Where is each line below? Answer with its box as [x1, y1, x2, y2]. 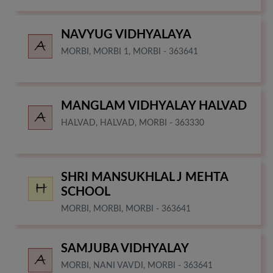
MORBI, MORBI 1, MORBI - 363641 [61, 47, 198, 56]
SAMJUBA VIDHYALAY [61, 242, 189, 255]
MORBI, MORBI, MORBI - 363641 [61, 204, 191, 213]
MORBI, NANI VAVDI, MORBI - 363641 [61, 261, 213, 270]
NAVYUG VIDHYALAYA [61, 28, 191, 41]
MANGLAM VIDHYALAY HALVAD [61, 99, 247, 112]
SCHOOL [61, 185, 110, 198]
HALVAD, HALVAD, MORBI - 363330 [61, 118, 204, 127]
